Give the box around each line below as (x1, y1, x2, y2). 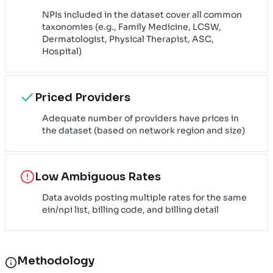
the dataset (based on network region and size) (42, 124, 245, 136)
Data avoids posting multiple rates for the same (42, 191, 247, 203)
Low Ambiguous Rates (35, 169, 161, 183)
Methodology (17, 253, 94, 268)
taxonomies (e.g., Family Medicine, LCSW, (42, 21, 221, 32)
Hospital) (42, 45, 82, 57)
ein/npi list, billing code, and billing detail (42, 204, 219, 215)
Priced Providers (35, 90, 130, 104)
